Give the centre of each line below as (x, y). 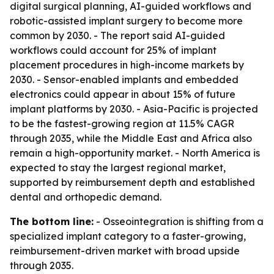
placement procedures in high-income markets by (127, 65)
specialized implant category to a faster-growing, (128, 236)
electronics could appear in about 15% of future (123, 94)
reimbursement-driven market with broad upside (125, 251)
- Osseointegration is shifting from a (179, 221)
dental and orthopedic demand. (86, 197)
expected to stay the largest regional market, (118, 168)
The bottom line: (52, 221)
